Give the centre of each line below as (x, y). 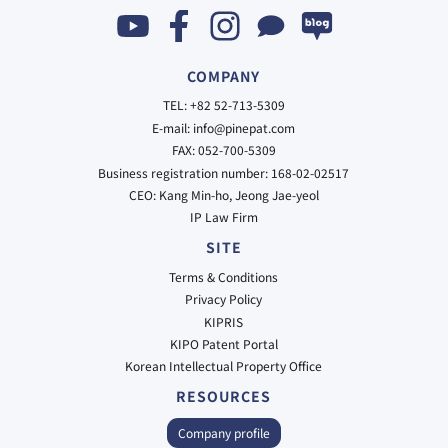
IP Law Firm (223, 217)
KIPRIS (224, 321)
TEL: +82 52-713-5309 (223, 105)
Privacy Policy (224, 299)
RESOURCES (224, 396)
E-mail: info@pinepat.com (224, 127)
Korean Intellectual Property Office (224, 366)
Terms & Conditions (224, 276)
